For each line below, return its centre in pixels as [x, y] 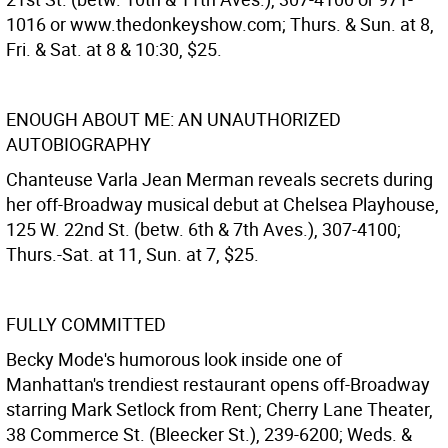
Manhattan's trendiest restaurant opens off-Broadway [218, 384]
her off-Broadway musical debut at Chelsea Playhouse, [222, 204]
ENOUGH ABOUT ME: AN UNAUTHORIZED [173, 119]
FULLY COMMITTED [86, 324]
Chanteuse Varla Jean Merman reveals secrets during [219, 179]
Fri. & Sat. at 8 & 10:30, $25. [114, 49]
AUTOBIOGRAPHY [78, 144]
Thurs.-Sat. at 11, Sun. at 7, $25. [132, 254]
